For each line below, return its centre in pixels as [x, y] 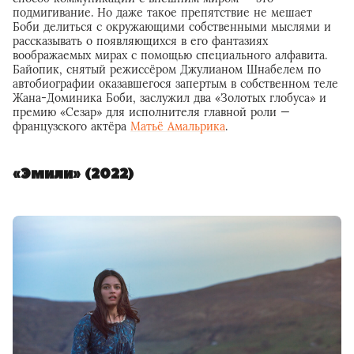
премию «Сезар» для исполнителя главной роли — [151, 112]
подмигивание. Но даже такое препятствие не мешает [162, 12]
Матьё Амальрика [178, 126]
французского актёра [72, 126]
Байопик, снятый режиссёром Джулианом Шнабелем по [167, 69]
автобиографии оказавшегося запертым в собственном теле [175, 83]
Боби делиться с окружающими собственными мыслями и [172, 26]
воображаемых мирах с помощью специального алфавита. [170, 55]
